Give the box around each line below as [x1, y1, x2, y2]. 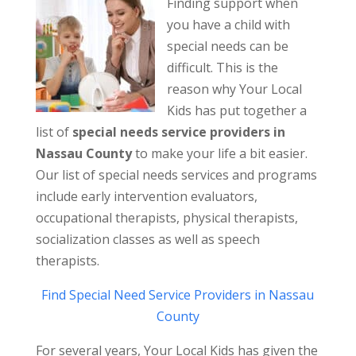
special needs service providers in [72, 123, 285, 141]
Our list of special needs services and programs [35, 166, 317, 184]
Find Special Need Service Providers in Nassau [41, 286, 315, 304]
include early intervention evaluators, [35, 188, 257, 206]
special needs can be [166, 37, 288, 56]
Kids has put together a [166, 102, 307, 120]
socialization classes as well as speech [35, 230, 260, 249]
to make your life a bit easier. [131, 145, 308, 163]
